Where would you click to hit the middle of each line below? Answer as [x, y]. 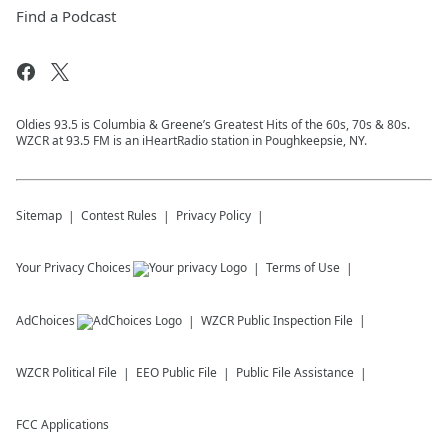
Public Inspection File [295, 320]
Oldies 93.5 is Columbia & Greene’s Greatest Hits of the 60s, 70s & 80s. [213, 124]
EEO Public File [176, 372]
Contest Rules [119, 215]
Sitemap [39, 215]
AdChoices [45, 320]
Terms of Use [303, 267]
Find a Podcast [66, 16]
